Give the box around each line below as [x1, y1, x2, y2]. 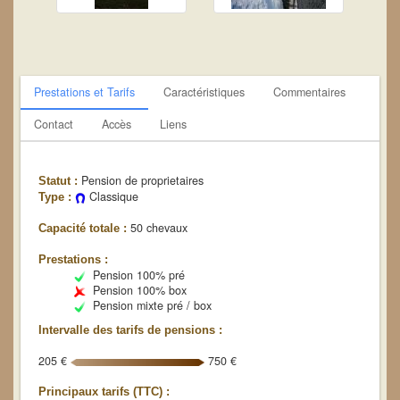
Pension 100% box [86, 282, 187, 298]
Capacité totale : [38, 222, 127, 235]
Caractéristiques [163, 84, 245, 100]
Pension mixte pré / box [86, 297, 212, 313]
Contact [34, 116, 73, 132]
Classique [86, 188, 138, 204]
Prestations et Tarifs [34, 84, 135, 100]
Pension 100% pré [86, 267, 185, 283]
